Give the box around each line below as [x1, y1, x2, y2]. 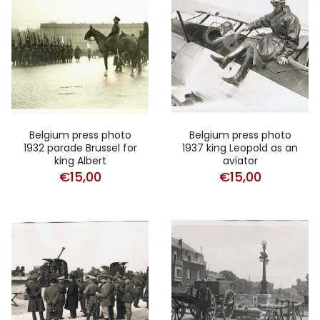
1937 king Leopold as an [182, 140, 298, 155]
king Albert [54, 153, 106, 168]
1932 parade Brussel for [23, 140, 137, 155]
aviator [222, 153, 258, 168]
